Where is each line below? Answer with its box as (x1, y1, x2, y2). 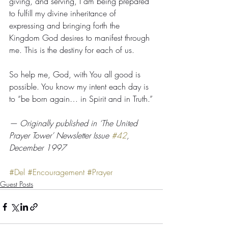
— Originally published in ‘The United (9, 118, 140, 129)
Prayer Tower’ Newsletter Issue (9, 130, 111, 141)
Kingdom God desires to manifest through (9, 32, 152, 44)
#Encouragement (27, 166, 84, 178)
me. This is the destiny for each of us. (9, 44, 134, 56)
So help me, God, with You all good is (9, 69, 143, 80)
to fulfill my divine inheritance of (9, 8, 119, 19)
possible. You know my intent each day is (9, 81, 151, 93)
